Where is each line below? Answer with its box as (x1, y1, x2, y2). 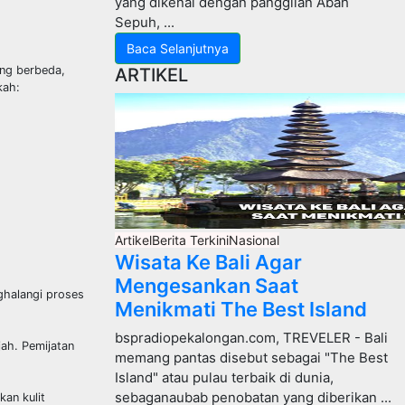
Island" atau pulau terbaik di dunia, (115, 369, 334, 386)
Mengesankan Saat (115, 274, 298, 297)
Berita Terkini (152, 232, 229, 248)
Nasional (229, 232, 279, 248)
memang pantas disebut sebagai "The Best (115, 349, 388, 366)
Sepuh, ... (115, 14, 174, 31)
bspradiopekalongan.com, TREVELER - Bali (115, 329, 388, 346)
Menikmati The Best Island (115, 297, 367, 321)
